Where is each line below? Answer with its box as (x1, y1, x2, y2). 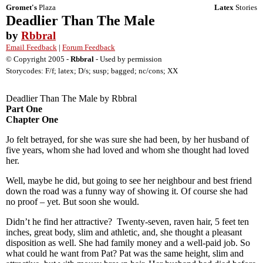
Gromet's (6, 3, 37, 12)
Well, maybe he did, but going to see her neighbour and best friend (6, 176, 252, 186)
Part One (6, 104, 42, 114)
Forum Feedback (62, 43, 115, 52)
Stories (234, 3, 257, 12)
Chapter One (6, 114, 58, 124)
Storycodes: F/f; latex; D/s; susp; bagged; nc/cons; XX (6, 66, 178, 75)
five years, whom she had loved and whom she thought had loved (6, 145, 249, 155)
